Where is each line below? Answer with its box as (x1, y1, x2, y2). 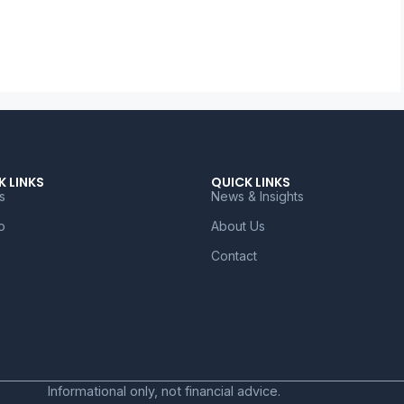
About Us (211, 218, 265, 234)
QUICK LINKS (211, 173, 290, 191)
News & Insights (211, 188, 304, 204)
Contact (211, 248, 257, 263)
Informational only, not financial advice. (47, 382, 280, 399)
